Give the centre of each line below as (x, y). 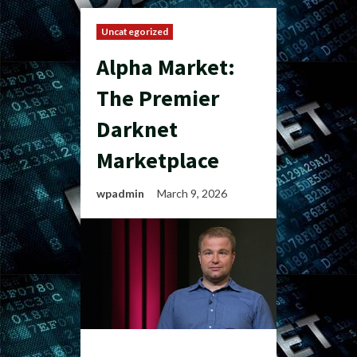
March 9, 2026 (193, 193)
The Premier (158, 98)
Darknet (137, 129)
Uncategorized (135, 31)
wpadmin (120, 193)
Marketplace (158, 160)
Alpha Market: (166, 67)
